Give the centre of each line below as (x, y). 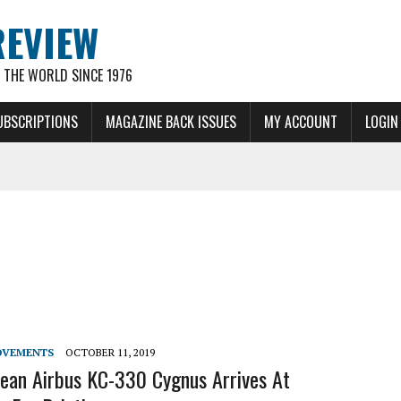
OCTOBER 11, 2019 (110, 352)
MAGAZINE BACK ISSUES (171, 122)
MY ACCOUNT (301, 122)
